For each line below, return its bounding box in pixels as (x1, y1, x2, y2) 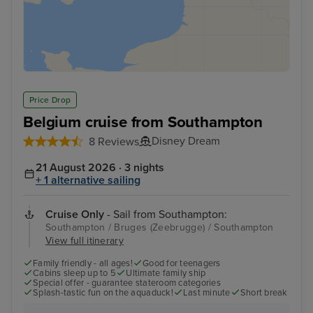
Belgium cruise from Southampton (23, 112, 263, 132)
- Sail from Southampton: (104, 208, 227, 222)
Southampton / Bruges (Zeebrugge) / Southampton (45, 221, 274, 234)
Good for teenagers (143, 258, 221, 270)
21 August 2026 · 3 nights (36, 161, 164, 175)
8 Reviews (89, 135, 139, 150)
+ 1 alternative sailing (36, 173, 140, 188)
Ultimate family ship (126, 268, 206, 279)
